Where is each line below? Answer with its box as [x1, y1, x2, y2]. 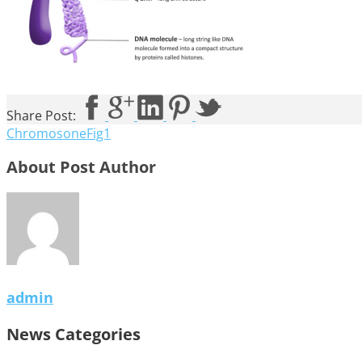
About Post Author [6, 156, 156, 179]
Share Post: [6, 107, 76, 125]
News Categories [6, 323, 141, 346]
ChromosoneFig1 [6, 124, 111, 143]
